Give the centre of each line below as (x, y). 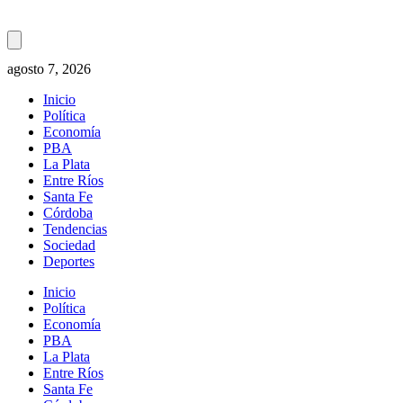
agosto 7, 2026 (49, 69)
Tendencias (75, 229)
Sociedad (69, 246)
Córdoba (68, 213)
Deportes (69, 262)
